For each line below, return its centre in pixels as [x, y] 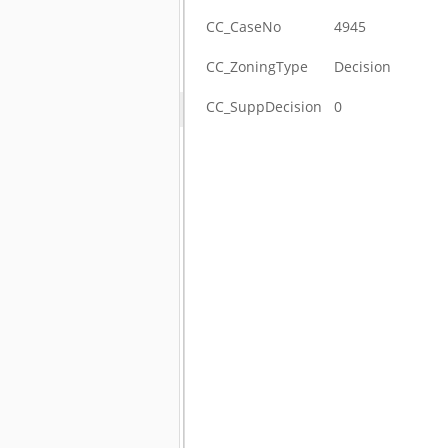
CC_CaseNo [244, 26]
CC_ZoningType [257, 66]
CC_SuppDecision [264, 106]
